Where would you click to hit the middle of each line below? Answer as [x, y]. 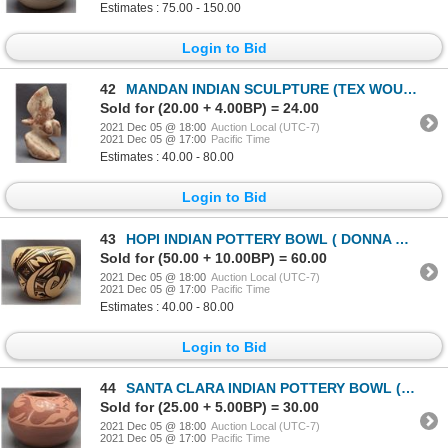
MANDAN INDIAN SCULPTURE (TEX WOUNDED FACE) [264, 89]
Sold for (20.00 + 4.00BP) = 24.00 [209, 108]
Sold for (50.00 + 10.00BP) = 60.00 [213, 257]
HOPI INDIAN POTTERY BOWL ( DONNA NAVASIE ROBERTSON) [260, 238]
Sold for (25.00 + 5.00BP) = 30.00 [209, 406]
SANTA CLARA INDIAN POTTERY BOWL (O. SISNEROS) [263, 387]
